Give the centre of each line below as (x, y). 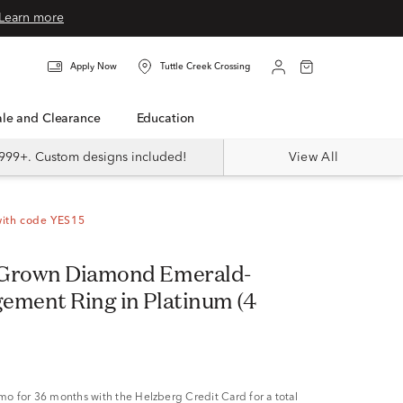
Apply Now (94, 67)
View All (313, 157)
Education (169, 119)
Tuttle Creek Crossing (205, 67)
